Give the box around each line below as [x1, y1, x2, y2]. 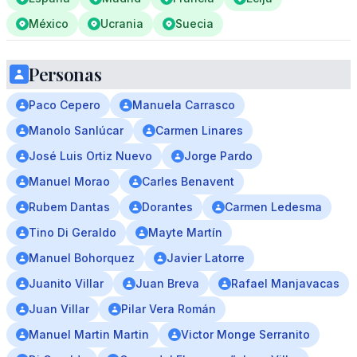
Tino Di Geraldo [29, 226, 116, 239]
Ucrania [100, 17, 143, 30]
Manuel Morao [29, 175, 110, 188]
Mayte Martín [148, 226, 222, 239]
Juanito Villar [29, 277, 104, 290]
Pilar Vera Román [121, 302, 216, 316]
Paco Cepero [29, 98, 100, 112]
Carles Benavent [142, 175, 234, 188]
